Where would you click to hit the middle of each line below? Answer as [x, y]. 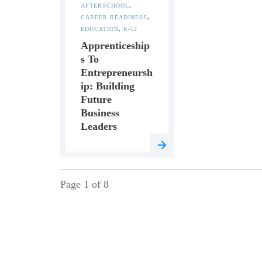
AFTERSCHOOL [105, 6]
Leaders [99, 126]
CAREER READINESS [114, 17]
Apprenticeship [115, 46]
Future [96, 99]
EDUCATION [100, 29]
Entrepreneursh [117, 73]
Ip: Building [108, 86]
